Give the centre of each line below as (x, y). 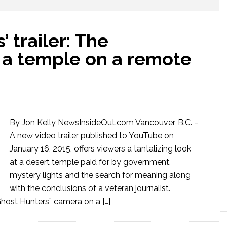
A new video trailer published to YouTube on (92, 136)
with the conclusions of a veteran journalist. (90, 188)
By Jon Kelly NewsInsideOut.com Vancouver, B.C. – (104, 122)
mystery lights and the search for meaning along (100, 175)
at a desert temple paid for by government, (90, 162)
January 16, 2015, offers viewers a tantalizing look (100, 149)
